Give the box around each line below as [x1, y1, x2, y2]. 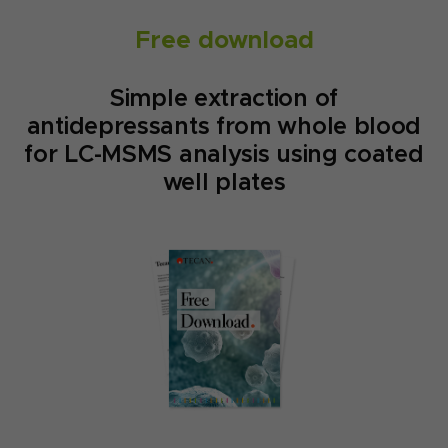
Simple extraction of [110, 83, 338, 113]
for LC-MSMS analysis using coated [24, 139, 424, 169]
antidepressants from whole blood [26, 111, 422, 141]
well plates [162, 167, 286, 197]
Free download [134, 25, 314, 55]
